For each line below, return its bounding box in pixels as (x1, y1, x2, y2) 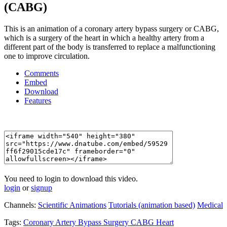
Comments (24, 69, 59, 78)
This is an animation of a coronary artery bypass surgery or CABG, (4, 24, 219, 33)
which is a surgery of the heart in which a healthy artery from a (4, 33, 204, 43)
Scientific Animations (38, 201, 106, 210)
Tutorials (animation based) (108, 201, 195, 210)
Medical (197, 201, 223, 210)
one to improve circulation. (4, 52, 90, 61)
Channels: (4, 201, 38, 210)
